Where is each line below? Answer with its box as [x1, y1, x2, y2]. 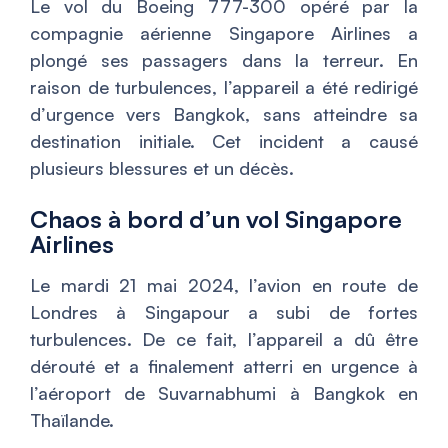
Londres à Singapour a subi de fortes [30, 301, 418, 323]
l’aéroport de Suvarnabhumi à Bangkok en [30, 382, 418, 404]
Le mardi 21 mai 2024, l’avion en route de [30, 274, 418, 296]
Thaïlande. [30, 409, 114, 431]
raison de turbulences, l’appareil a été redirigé [30, 76, 418, 98]
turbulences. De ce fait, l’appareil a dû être [30, 328, 418, 350]
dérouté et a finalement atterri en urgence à [30, 355, 418, 377]
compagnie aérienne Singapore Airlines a [30, 22, 418, 44]
